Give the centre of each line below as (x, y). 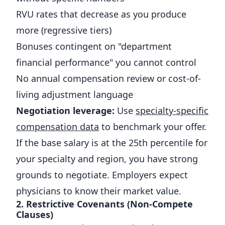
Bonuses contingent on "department (94, 46)
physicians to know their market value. (99, 191)
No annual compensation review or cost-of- (108, 78)
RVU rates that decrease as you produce (101, 14)
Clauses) (35, 214)
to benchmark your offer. (153, 127)
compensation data (58, 127)
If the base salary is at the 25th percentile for (112, 143)
